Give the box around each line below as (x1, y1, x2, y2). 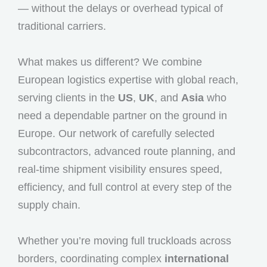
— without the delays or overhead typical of (18, 2, 223, 14)
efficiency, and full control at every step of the (18, 181, 232, 193)
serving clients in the (18, 91, 118, 104)
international (164, 252, 229, 265)
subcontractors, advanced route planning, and (18, 145, 235, 157)
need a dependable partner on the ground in (18, 109, 227, 122)
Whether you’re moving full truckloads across (18, 234, 231, 247)
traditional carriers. (18, 20, 106, 32)
